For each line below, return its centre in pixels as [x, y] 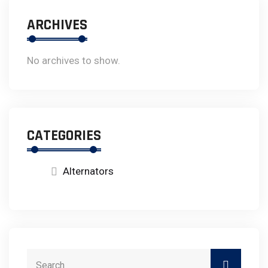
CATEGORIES [64, 135]
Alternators [88, 171]
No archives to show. [74, 60]
